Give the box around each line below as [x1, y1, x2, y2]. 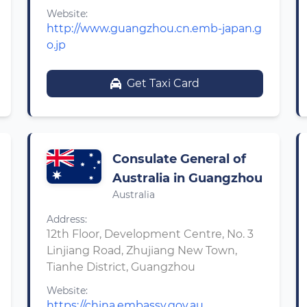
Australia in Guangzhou [112, 171, 262, 186]
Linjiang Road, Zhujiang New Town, [47, 244, 237, 257]
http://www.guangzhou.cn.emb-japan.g [47, 22, 262, 35]
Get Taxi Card [127, 77, 199, 90]
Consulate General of [112, 151, 246, 167]
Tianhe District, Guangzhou [47, 260, 195, 273]
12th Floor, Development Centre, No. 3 [47, 228, 254, 241]
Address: [47, 213, 87, 225]
